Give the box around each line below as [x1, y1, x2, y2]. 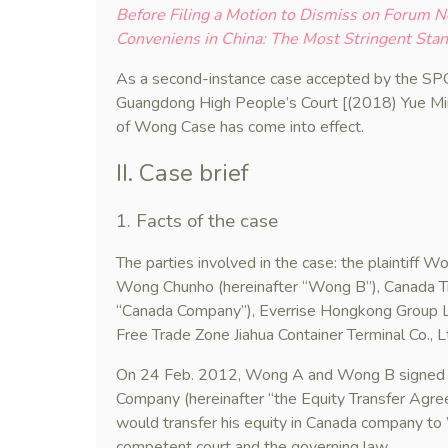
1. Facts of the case [116, 208, 278, 234]
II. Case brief [116, 157, 249, 189]
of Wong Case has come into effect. [116, 116, 364, 138]
